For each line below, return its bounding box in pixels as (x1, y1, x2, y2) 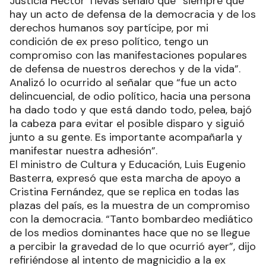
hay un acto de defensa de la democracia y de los (9, 7, 256, 21)
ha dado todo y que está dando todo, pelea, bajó (9, 102, 252, 117)
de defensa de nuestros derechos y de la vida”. (9, 61, 240, 76)
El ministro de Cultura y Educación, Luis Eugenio (9, 157, 246, 172)
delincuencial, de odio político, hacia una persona (9, 88, 251, 103)
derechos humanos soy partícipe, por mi (9, 20, 208, 35)
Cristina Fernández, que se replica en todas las (9, 184, 239, 199)
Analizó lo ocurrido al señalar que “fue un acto (9, 75, 237, 90)
